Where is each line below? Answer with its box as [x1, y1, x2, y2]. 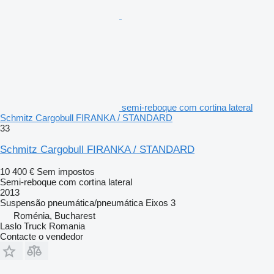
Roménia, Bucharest [13, 210, 95, 221]
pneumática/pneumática [48, 197, 143, 208]
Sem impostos [37, 166, 95, 177]
